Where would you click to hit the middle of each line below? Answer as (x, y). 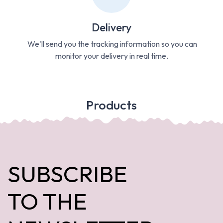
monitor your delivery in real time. (111, 56)
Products (111, 105)
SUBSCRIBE (70, 173)
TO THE (47, 201)
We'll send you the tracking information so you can (111, 44)
